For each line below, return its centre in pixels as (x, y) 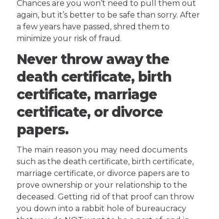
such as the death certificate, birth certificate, (105, 162)
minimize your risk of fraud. (69, 39)
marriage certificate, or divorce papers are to (103, 174)
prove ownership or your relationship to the (102, 185)
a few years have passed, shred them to (93, 27)
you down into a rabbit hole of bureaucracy (102, 209)
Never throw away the (93, 59)
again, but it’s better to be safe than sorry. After (109, 15)
